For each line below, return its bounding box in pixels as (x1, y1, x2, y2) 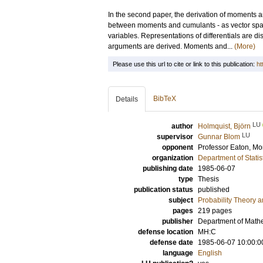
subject (168, 196, 193, 204)
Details (116, 95, 138, 103)
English (198, 249, 222, 257)
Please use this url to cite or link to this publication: (113, 60, 257, 68)
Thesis (198, 175, 219, 183)
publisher (162, 217, 193, 225)
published (198, 186, 230, 194)
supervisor (157, 133, 193, 141)
